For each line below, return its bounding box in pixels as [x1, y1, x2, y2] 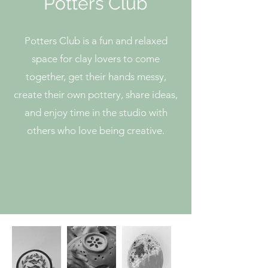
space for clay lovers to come [32, 52, 160, 65]
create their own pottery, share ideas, [14, 88, 178, 100]
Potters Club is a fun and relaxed [24, 34, 167, 47]
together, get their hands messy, [25, 70, 166, 83]
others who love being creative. [27, 124, 165, 136]
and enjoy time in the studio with [24, 106, 167, 118]
